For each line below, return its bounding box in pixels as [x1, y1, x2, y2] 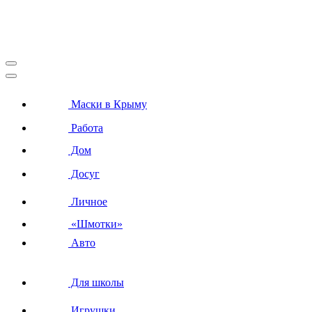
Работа [68, 122, 103, 134]
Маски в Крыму [68, 98, 147, 111]
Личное [68, 196, 107, 208]
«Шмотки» [68, 218, 123, 231]
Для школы [68, 276, 124, 289]
